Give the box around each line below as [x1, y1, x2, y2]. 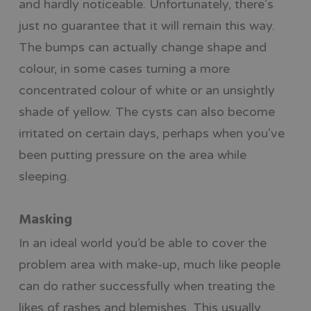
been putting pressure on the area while [18, 146, 246, 162]
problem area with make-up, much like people [18, 256, 280, 272]
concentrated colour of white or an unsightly [18, 82, 275, 98]
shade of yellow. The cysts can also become [18, 103, 275, 119]
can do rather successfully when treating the [18, 278, 275, 294]
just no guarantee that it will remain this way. [18, 17, 275, 33]
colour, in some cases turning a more [18, 60, 230, 76]
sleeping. [18, 168, 69, 184]
